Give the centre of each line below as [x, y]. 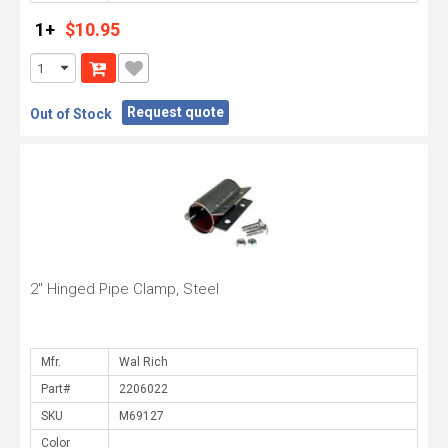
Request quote [175, 112]
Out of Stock [71, 114]
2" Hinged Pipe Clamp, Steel [124, 289]
